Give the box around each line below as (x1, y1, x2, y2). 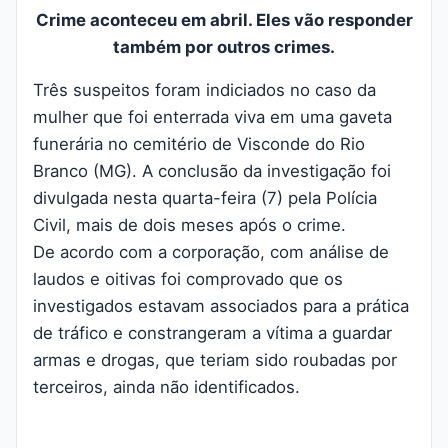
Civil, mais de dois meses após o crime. (33, 215, 346, 236)
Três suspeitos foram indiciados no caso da (33, 80, 376, 101)
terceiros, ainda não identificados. (33, 377, 300, 398)
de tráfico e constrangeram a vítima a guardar (33, 323, 392, 344)
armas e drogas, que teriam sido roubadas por (33, 350, 397, 371)
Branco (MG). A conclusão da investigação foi (33, 161, 391, 182)
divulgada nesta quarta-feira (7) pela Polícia (33, 188, 377, 209)
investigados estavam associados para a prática (33, 296, 409, 317)
